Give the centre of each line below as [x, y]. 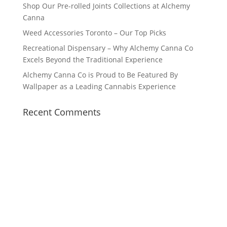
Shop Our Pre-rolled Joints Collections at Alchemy [106, 6]
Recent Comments [62, 112]
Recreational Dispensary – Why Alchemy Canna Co [108, 48]
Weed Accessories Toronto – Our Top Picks [94, 33]
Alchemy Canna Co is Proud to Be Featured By [100, 75]
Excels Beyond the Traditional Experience [92, 60]
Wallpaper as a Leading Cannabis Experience [99, 86]
